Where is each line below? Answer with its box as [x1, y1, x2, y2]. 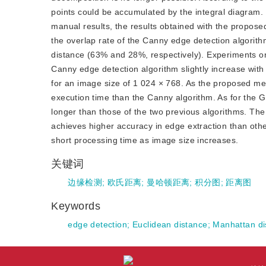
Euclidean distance [132, 220, 208, 229]
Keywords [51, 200, 104, 212]
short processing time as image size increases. [51, 135, 239, 145]
